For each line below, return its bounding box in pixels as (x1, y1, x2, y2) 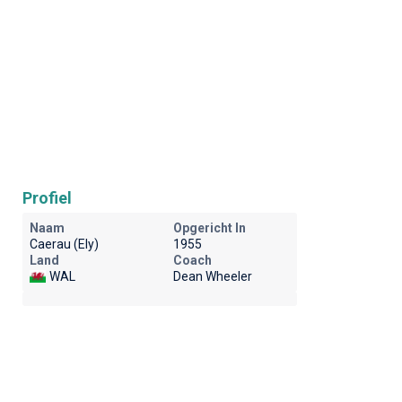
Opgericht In (172, 221, 246, 235)
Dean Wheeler (172, 269, 252, 284)
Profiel (22, 188, 72, 207)
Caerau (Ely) (29, 237, 99, 251)
